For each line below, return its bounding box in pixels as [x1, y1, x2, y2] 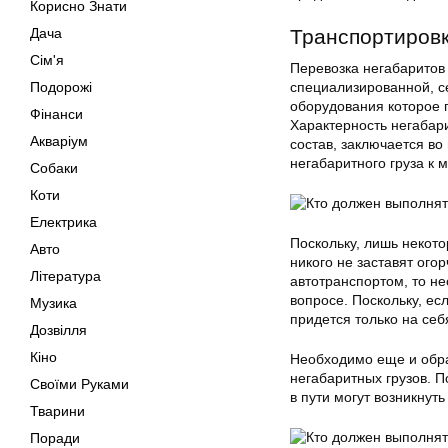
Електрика [30, 214, 97, 230]
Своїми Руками [30, 376, 129, 392]
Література [30, 268, 101, 284]
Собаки [30, 160, 78, 176]
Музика [30, 295, 77, 311]
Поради [30, 430, 80, 446]
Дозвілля [30, 322, 87, 338]
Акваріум [30, 133, 88, 149]
